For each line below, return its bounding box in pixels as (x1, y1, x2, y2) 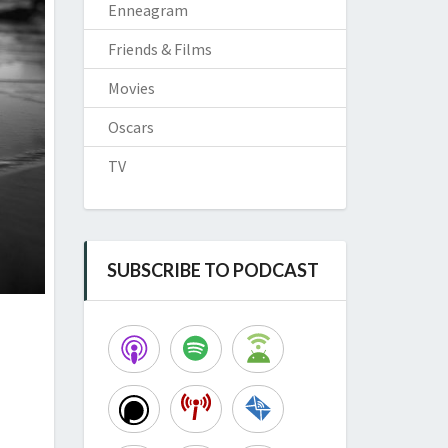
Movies (107, 78, 155, 98)
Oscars (107, 117, 154, 137)
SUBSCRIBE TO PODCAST (106, 259, 319, 281)
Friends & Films (107, 39, 212, 59)
